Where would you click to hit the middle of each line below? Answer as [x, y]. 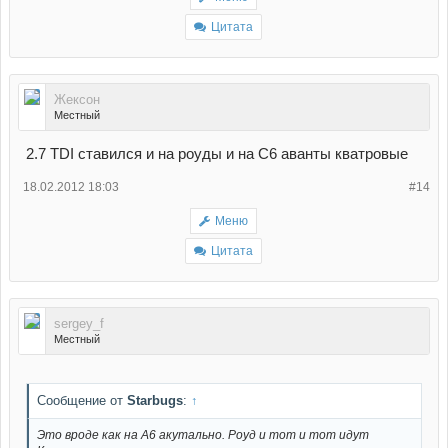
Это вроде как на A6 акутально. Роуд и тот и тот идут [203, 434]
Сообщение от [82, 400]
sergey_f [79, 324]
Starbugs [155, 400]
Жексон [77, 100]
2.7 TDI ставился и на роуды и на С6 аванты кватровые [217, 154]
